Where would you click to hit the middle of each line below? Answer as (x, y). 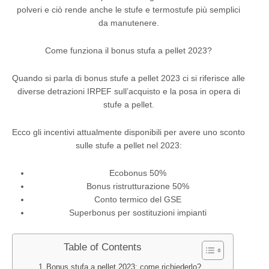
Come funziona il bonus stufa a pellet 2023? (128, 50)
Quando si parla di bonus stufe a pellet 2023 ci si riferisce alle (128, 78)
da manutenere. (128, 23)
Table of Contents (103, 247)
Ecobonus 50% (138, 173)
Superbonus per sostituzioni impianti (138, 212)
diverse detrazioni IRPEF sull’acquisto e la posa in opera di (128, 91)
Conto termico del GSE (138, 199)
